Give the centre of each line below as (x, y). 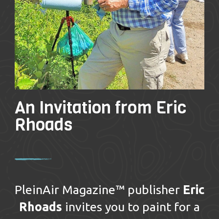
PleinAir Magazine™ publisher (99, 189)
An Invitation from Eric (100, 107)
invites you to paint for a (131, 207)
